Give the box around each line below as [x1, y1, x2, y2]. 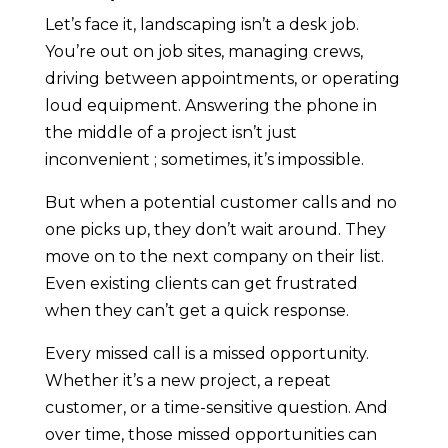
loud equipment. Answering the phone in [44, 96, 377, 116]
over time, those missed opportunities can [44, 425, 377, 445]
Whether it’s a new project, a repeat [44, 371, 331, 391]
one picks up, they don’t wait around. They [44, 220, 386, 240]
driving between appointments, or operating [44, 69, 400, 89]
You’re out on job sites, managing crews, [44, 42, 363, 62]
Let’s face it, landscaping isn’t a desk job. [44, 15, 359, 35]
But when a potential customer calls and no [44, 193, 397, 213]
